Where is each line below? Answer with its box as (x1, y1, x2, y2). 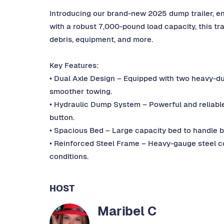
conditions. (49, 151, 88, 161)
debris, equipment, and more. (49, 34, 153, 44)
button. (49, 112, 74, 122)
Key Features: (49, 60, 99, 70)
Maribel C (97, 203, 156, 219)
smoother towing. (49, 86, 112, 96)
